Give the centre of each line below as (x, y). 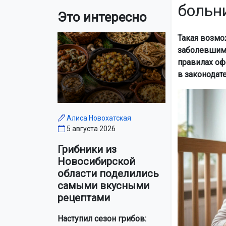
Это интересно (102, 17)
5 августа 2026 (91, 129)
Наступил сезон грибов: (102, 219)
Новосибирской (96, 162)
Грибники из (87, 150)
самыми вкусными (103, 186)
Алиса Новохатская (99, 118)
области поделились (108, 174)
